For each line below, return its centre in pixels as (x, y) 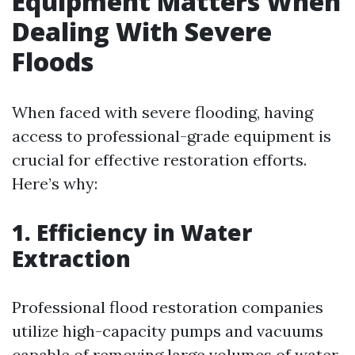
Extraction (71, 258)
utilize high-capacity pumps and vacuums (168, 331)
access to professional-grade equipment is (172, 136)
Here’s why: (55, 183)
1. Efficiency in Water (132, 232)
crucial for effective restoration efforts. (159, 160)
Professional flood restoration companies (168, 307)
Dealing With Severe (142, 31)
